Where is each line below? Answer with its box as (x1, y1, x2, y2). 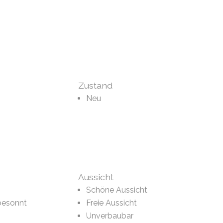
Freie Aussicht (86, 198, 137, 208)
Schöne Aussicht (86, 185, 147, 195)
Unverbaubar (86, 211, 133, 221)
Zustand (78, 80, 112, 91)
